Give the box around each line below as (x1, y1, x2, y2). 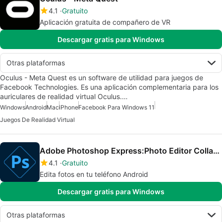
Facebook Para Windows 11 (78, 103, 155, 111)
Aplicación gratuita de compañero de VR (40, 17, 170, 26)
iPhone (59, 103, 78, 111)
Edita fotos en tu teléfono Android (40, 169, 148, 178)
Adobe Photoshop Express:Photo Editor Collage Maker (213, 145, 220, 156)
